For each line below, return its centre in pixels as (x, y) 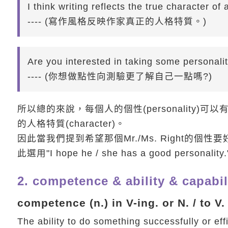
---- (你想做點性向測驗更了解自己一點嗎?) (120, 77)
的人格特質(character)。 (71, 124)
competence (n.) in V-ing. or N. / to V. (121, 203)
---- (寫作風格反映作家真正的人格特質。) (117, 22)
